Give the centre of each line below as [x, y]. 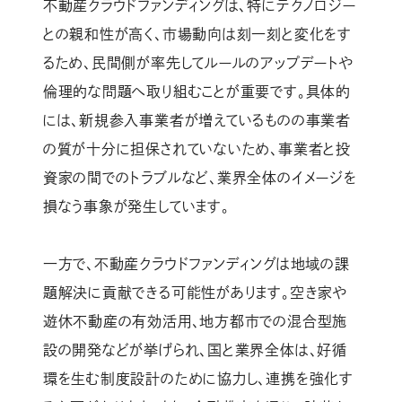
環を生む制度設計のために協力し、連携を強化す [198, 379]
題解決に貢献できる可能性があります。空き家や [195, 293]
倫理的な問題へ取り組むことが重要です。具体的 [197, 92]
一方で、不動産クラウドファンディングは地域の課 [196, 264]
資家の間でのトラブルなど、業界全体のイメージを [200, 178]
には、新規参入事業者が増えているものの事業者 [197, 121]
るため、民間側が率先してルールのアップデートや [198, 63]
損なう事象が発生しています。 [136, 207]
